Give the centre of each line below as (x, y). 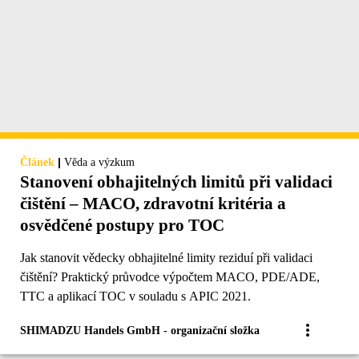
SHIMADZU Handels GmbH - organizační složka (140, 330)
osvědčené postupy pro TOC (122, 225)
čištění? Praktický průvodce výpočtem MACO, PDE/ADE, (170, 276)
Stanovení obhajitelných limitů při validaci (176, 182)
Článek (37, 162)
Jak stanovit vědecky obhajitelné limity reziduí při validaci (166, 257)
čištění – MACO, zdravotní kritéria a (153, 203)
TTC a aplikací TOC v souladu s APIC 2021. (135, 296)
